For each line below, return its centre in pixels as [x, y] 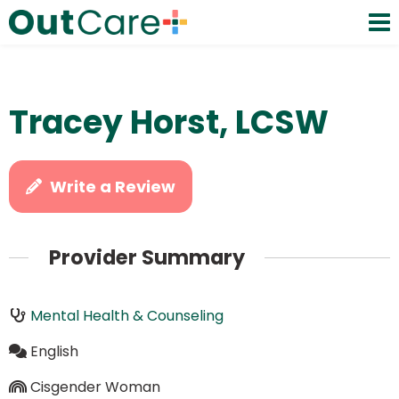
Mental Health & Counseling [126, 315]
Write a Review [113, 187]
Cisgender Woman [95, 387]
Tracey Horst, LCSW [169, 122]
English [54, 351]
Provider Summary [147, 258]
